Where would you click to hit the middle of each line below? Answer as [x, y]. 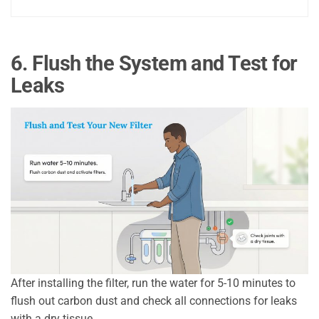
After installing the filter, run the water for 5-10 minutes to [153, 283]
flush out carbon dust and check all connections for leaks [154, 300]
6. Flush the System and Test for [154, 64]
